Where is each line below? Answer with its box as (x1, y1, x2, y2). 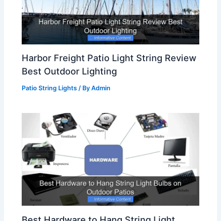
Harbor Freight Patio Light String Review (22, 52, 197, 64)
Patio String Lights (22, 84, 77, 92)
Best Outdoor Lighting (22, 66, 117, 77)
